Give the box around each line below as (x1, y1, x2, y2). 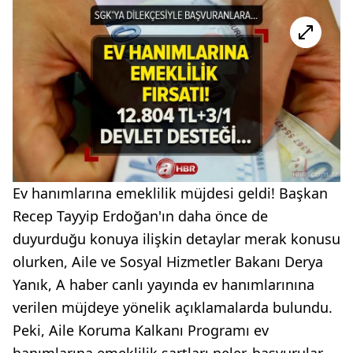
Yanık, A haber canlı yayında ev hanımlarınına (13, 274, 314, 294)
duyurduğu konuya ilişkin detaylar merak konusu (13, 229, 340, 248)
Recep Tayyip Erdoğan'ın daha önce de (13, 206, 268, 225)
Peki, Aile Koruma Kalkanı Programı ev (13, 320, 269, 340)
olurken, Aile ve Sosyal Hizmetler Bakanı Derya (13, 251, 323, 271)
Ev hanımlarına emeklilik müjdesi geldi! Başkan (13, 183, 328, 203)
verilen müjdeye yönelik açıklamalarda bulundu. (13, 297, 333, 317)
